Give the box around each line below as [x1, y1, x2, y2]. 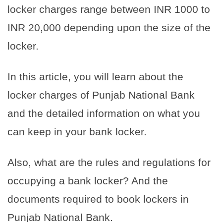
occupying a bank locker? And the [7, 174, 168, 186]
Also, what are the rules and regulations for [7, 156, 211, 168]
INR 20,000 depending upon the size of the [7, 21, 211, 33]
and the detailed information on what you [7, 107, 200, 119]
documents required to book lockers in [7, 193, 189, 205]
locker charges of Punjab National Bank [7, 89, 195, 101]
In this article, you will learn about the [7, 70, 183, 82]
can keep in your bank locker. [7, 125, 150, 137]
